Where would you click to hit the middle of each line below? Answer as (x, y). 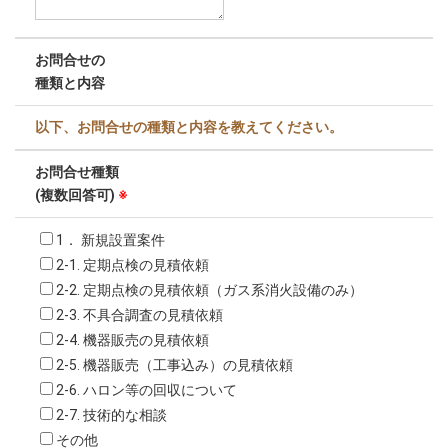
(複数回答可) (75, 195)
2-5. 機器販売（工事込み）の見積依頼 (174, 365)
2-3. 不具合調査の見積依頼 (139, 315)
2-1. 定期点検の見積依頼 (132, 265)
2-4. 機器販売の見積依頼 (132, 340)
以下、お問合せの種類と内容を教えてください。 (189, 127)
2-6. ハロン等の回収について (146, 390)
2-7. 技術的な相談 (111, 415)
